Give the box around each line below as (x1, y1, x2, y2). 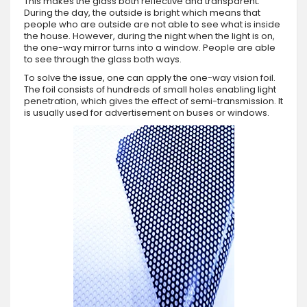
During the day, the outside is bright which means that (24, 5, 260, 19)
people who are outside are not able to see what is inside (24, 17, 280, 31)
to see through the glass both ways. (24, 52, 182, 66)
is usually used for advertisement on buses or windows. (24, 106, 269, 119)
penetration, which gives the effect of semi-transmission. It (24, 94, 283, 108)
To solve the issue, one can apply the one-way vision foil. (24, 71, 275, 84)
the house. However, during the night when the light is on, (24, 29, 275, 42)
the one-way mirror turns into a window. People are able (24, 40, 275, 54)
